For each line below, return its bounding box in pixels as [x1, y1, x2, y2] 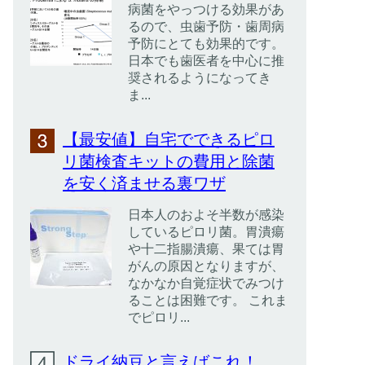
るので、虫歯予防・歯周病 [128, 20, 284, 33]
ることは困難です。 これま [128, 293, 288, 307]
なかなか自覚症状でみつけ [128, 276, 284, 290]
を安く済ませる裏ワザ [63, 174, 226, 192]
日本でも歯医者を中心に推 [128, 54, 284, 68]
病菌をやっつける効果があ [128, 2, 284, 16]
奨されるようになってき [128, 71, 271, 85]
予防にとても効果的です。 [128, 37, 284, 51]
